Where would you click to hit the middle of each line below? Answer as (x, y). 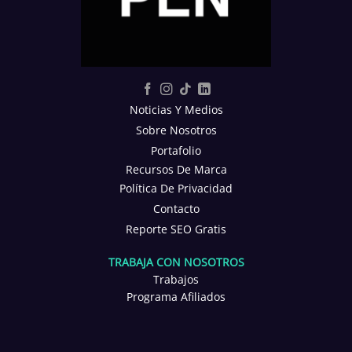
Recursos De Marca (176, 169)
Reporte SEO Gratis (176, 229)
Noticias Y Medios (176, 109)
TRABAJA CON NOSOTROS (176, 262)
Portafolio (176, 150)
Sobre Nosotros (176, 130)
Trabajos (176, 279)
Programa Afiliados (176, 297)
